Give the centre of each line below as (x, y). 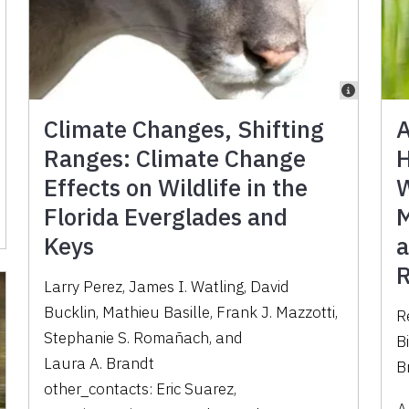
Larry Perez (84, 286)
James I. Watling (187, 286)
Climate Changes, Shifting (184, 128)
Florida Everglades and (166, 216)
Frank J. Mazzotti (276, 312)
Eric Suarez (195, 388)
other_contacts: (100, 388)
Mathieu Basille (157, 312)
